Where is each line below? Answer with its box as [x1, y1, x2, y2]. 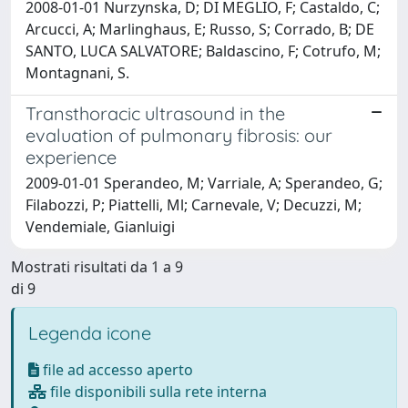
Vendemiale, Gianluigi [25, 216, 175, 237]
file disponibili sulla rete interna [46, 381, 267, 402]
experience [25, 145, 117, 168]
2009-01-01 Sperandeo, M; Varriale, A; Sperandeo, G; [25, 172, 382, 193]
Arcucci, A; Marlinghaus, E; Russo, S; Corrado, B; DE [25, 18, 374, 39]
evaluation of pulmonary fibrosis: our [25, 123, 332, 147]
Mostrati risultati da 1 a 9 [11, 256, 183, 277]
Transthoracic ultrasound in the [25, 101, 285, 125]
